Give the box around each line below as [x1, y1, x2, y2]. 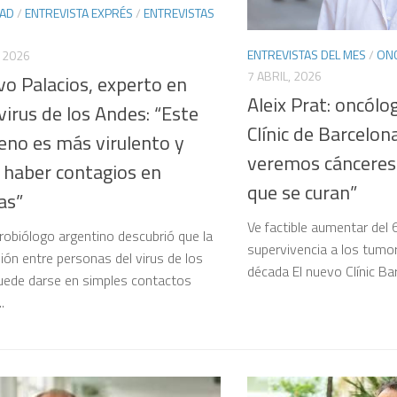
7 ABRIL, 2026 [247, 66, 322, 85]
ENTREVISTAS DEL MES [247, 44, 366, 64]
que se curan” [247, 177, 357, 208]
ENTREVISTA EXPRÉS [25, 3, 133, 22]
